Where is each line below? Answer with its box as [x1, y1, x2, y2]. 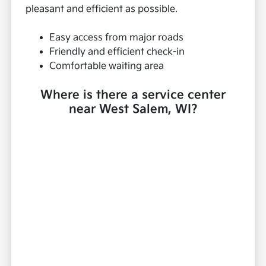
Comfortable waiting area [49, 61, 164, 72]
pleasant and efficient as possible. [26, 4, 178, 15]
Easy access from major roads [49, 32, 184, 44]
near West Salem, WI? [68, 102, 198, 117]
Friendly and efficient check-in [49, 46, 185, 58]
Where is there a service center [40, 88, 226, 103]
